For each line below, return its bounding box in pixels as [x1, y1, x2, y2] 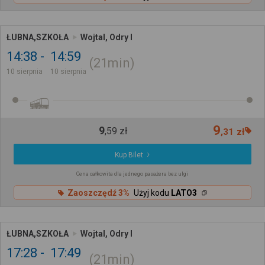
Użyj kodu [133, 188, 171, 198]
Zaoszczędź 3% [67, 188, 130, 198]
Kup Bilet [115, 151, 144, 160]
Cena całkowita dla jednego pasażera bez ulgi [76, 171, 189, 177]
